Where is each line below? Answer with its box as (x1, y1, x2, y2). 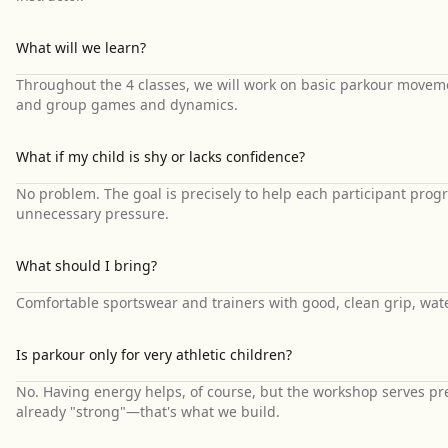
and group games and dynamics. (16, 95, 238, 114)
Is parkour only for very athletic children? (16, 345, 292, 364)
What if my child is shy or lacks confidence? (16, 147, 305, 166)
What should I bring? (16, 256, 157, 275)
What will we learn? (16, 38, 146, 57)
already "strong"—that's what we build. (16, 402, 280, 421)
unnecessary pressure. (16, 204, 169, 223)
